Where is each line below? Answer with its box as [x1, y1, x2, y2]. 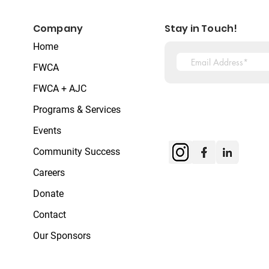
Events [33, 125, 61, 137]
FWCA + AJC [33, 83, 86, 95]
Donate [33, 188, 64, 200]
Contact [33, 209, 66, 221]
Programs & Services [33, 104, 121, 116]
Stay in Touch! [165, 22, 238, 36]
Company [33, 22, 83, 36]
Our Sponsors [33, 230, 91, 242]
